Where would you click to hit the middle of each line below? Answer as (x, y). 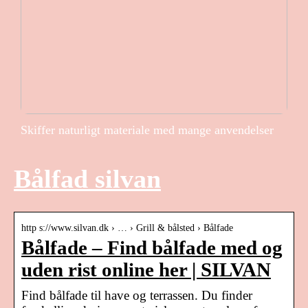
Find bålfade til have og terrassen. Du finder (137, 295)
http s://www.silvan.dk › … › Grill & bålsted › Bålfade (127, 228)
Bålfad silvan (87, 179)
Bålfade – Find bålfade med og (152, 247)
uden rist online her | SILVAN (146, 269)
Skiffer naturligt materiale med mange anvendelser (147, 130)
